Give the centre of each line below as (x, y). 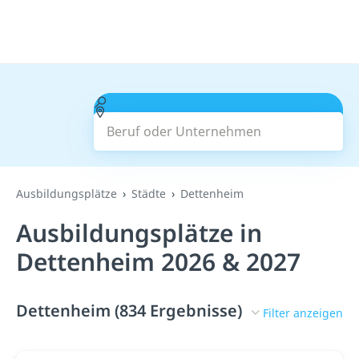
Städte (149, 194)
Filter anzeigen (303, 313)
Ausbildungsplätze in (139, 233)
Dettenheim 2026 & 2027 (158, 262)
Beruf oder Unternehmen (183, 102)
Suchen (218, 122)
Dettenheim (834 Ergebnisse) (129, 311)
